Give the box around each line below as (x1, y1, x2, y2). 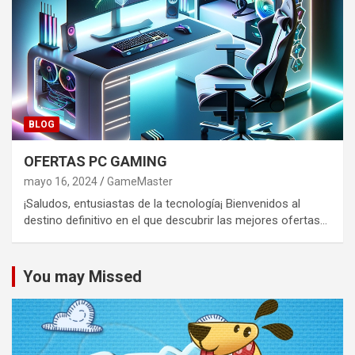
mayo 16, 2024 (24, 174, 97, 188)
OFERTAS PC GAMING (24, 152, 167, 170)
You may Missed (23, 266, 142, 286)
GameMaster (107, 174, 173, 188)
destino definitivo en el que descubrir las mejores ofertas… (24, 212, 327, 227)
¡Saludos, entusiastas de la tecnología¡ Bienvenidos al (24, 196, 300, 211)
